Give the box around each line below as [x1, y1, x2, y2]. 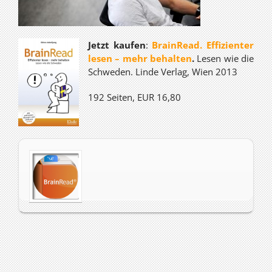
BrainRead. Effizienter [152, 39, 254, 51]
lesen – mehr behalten [88, 52, 192, 64]
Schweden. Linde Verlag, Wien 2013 [88, 66, 237, 78]
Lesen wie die [194, 52, 254, 64]
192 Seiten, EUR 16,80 [88, 91, 181, 103]
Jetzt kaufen [88, 39, 146, 51]
